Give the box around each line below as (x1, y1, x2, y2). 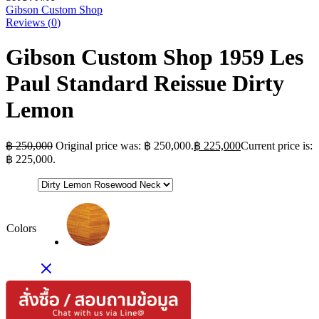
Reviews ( (6, 16, 51, 28)
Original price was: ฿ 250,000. (56, 139, 194, 152)
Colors (6, 221, 36, 234)
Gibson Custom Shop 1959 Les (6, 44, 303, 70)
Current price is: (241, 139, 313, 152)
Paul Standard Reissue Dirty (6, 70, 284, 97)
